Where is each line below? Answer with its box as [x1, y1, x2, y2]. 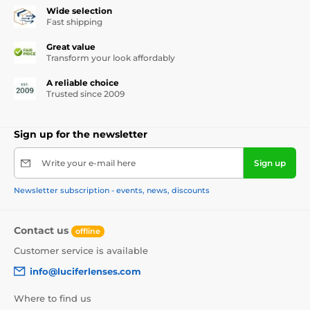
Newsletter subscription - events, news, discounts [14, 185, 210, 195]
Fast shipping [46, 17, 102, 27]
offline [75, 226, 100, 236]
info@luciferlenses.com [30, 266, 141, 277]
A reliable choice [46, 77, 119, 88]
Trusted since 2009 [46, 89, 125, 99]
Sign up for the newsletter [14, 128, 147, 140]
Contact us [14, 224, 71, 237]
